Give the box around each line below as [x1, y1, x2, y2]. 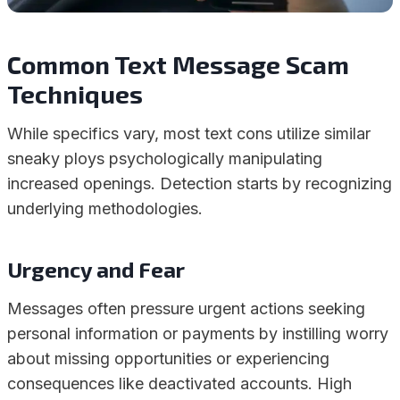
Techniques [7, 79, 143, 109]
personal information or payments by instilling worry [7, 324, 388, 343]
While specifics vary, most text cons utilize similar [7, 124, 371, 143]
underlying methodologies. [7, 199, 203, 218]
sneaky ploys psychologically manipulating [7, 149, 322, 168]
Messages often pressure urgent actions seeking [7, 299, 365, 318]
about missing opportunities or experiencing [7, 349, 329, 368]
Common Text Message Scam [7, 49, 349, 79]
